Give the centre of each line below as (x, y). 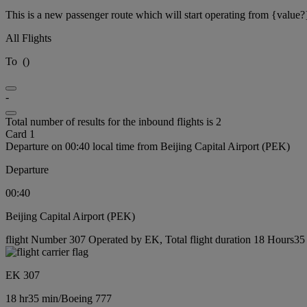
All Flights (28, 38)
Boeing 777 (86, 298)
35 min (43, 298)
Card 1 (20, 134)
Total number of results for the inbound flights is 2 (113, 122)
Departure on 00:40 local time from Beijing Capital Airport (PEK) (148, 146)
